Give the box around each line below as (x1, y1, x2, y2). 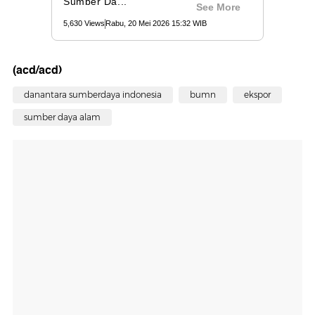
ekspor (244, 89, 271, 101)
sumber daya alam (24, 112, 101, 123)
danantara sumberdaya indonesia (24, 89, 162, 101)
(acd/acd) (13, 60, 62, 80)
